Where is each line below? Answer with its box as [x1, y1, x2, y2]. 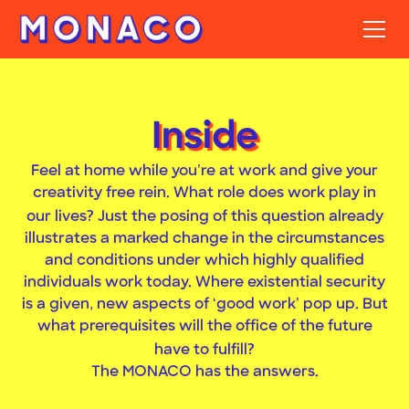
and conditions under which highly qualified [45, 254, 364, 268]
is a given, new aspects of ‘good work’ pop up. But [21, 298, 388, 312]
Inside [151, 121, 258, 157]
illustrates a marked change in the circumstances [25, 232, 384, 246]
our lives [26, 210, 87, 225]
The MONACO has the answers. [90, 365, 319, 380]
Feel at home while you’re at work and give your [31, 164, 378, 179]
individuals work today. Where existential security [24, 276, 385, 290]
